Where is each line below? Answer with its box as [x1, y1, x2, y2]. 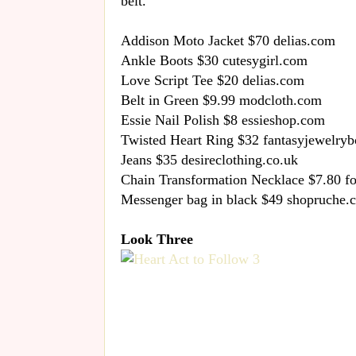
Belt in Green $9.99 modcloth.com [121, 91, 322, 108]
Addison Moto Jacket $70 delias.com [121, 32, 335, 48]
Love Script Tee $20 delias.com [121, 72, 304, 88]
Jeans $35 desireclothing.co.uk [121, 151, 298, 168]
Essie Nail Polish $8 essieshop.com [121, 111, 325, 128]
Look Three [121, 230, 193, 247]
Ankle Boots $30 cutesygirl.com [121, 52, 308, 68]
